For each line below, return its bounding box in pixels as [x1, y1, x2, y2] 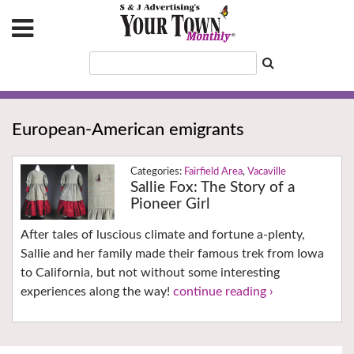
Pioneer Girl [130, 197, 210, 213]
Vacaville [247, 167, 286, 178]
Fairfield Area [183, 167, 243, 178]
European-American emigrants [12, 121, 244, 139]
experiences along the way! [21, 285, 173, 299]
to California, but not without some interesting [21, 266, 280, 280]
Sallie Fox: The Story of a [130, 180, 295, 196]
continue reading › [173, 285, 273, 299]
